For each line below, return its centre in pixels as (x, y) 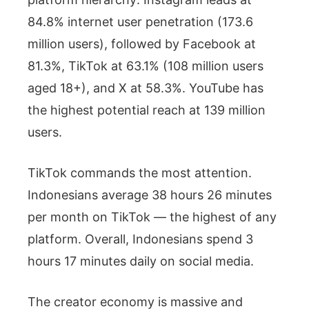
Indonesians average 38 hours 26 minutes (150, 195)
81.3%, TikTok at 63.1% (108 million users (146, 66)
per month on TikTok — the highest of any (152, 217)
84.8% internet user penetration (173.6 (140, 21)
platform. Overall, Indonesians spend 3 (140, 239)
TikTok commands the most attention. (140, 172)
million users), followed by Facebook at (142, 43)
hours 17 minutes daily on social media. (141, 261)
